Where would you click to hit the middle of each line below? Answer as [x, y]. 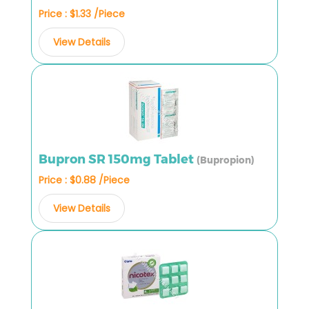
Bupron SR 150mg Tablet [118, 159]
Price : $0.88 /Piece [84, 180]
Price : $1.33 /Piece [82, 13]
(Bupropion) [226, 160]
